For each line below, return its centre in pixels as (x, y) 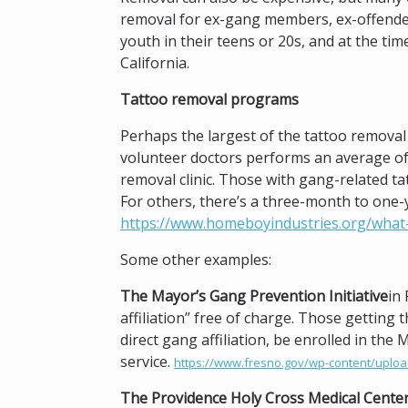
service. (147, 362)
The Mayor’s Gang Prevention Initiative (254, 296)
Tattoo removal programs (209, 99)
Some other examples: (196, 260)
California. (155, 63)
